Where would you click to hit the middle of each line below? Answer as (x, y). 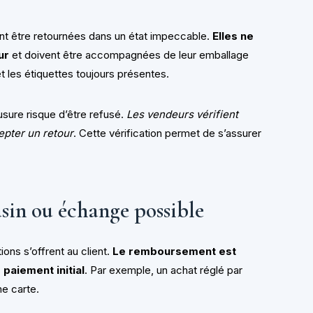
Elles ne (233, 36)
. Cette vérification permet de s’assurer (168, 133)
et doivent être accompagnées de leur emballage (129, 55)
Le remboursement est (175, 251)
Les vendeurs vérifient (183, 115)
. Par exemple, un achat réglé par (164, 270)
